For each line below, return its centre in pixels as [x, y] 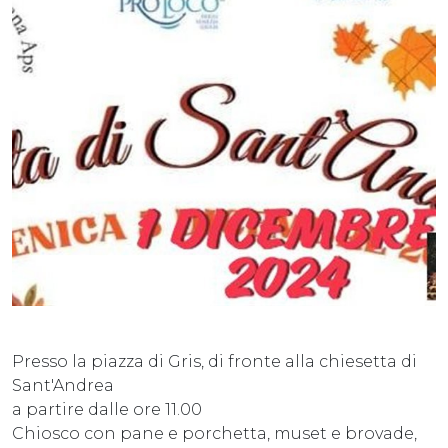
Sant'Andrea [63, 385]
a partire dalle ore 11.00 [107, 409]
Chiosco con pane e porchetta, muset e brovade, [214, 433]
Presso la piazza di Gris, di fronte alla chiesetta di [214, 361]
